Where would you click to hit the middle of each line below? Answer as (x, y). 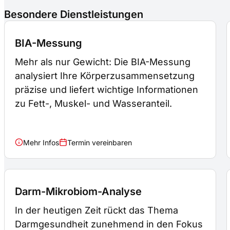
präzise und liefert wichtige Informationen (107, 90)
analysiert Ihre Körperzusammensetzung (105, 76)
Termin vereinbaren (99, 142)
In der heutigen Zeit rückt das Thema (97, 210)
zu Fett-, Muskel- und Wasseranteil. (93, 104)
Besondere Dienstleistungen (74, 15)
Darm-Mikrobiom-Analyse (78, 191)
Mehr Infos (41, 142)
